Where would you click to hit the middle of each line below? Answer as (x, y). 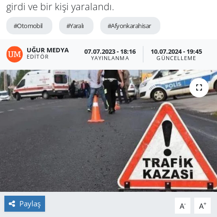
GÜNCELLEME (177, 58)
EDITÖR (38, 57)
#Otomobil (28, 26)
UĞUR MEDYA (48, 50)
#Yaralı (75, 26)
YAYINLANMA (110, 58)
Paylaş (30, 204)
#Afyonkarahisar (129, 26)
